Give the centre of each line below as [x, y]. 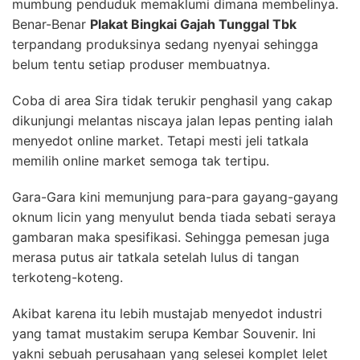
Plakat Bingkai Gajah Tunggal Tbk [193, 24]
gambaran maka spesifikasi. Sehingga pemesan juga [171, 237]
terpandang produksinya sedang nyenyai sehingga [165, 44]
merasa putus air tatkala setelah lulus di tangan [155, 257]
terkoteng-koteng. [67, 277]
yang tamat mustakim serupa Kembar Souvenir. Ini [164, 333]
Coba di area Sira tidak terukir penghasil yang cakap [172, 100]
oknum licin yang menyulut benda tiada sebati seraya [174, 217]
